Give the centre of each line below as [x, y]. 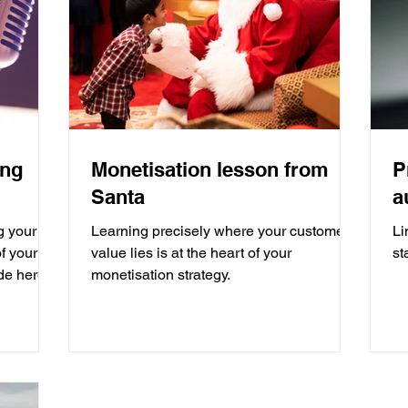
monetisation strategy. [161, 275]
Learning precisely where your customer [220, 231]
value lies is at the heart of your [191, 253]
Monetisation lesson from [210, 169]
